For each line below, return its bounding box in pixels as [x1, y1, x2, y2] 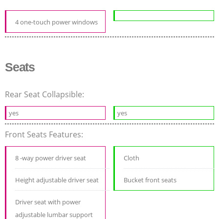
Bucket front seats [124, 175, 177, 185]
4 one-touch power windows [15, 18, 98, 27]
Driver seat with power [15, 197, 81, 207]
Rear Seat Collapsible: [5, 89, 86, 100]
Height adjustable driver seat [15, 175, 99, 185]
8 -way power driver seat [15, 153, 86, 163]
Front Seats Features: [5, 129, 85, 140]
